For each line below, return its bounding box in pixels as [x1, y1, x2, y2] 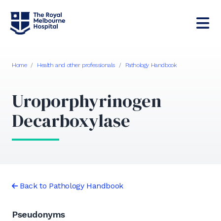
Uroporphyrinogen [12, 88, 161, 113]
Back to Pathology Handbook [20, 181, 123, 190]
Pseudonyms [12, 209, 65, 220]
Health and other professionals [37, 61, 115, 69]
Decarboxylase [12, 108, 130, 133]
